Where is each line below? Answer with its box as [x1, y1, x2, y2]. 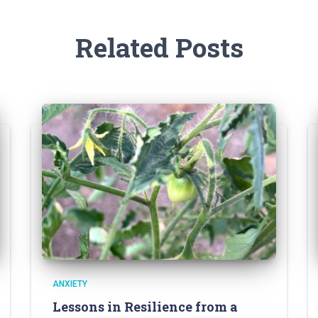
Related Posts [75, 30, 243, 65]
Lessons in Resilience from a [53, 298, 238, 315]
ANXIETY [53, 279, 87, 289]
